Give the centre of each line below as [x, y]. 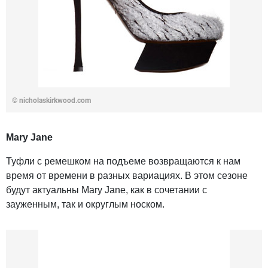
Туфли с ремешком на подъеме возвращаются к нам [123, 162]
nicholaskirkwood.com [55, 101]
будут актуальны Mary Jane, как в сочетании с [106, 190]
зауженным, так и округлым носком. [85, 205]
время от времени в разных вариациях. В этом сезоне [127, 176]
